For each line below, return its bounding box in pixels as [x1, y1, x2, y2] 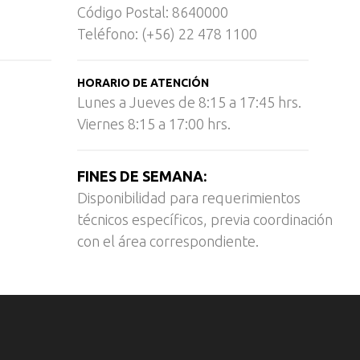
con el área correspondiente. [77, 232, 259, 249]
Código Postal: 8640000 [77, 4, 228, 21]
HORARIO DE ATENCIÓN [77, 76, 209, 90]
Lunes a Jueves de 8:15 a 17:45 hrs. [77, 94, 301, 111]
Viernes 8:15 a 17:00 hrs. [77, 116, 231, 133]
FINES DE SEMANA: [77, 167, 207, 184]
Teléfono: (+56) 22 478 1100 [77, 26, 257, 43]
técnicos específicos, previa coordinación [77, 211, 333, 227]
